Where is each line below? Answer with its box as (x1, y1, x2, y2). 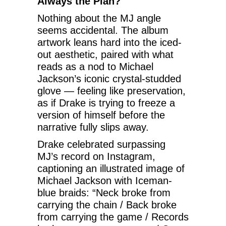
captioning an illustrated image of (37, 162, 185, 174)
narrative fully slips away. (37, 121, 149, 133)
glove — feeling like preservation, (37, 85, 186, 96)
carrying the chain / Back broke (37, 199, 177, 210)
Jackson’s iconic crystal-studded (37, 73, 181, 84)
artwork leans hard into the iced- (37, 36, 182, 48)
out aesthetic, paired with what (37, 48, 174, 60)
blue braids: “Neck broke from (37, 187, 171, 198)
